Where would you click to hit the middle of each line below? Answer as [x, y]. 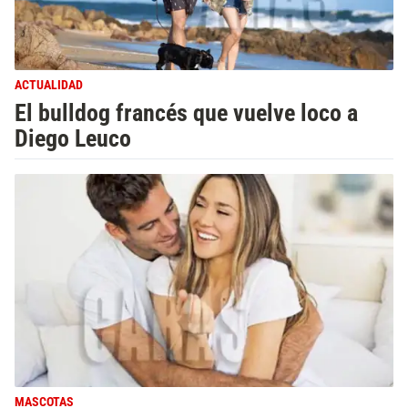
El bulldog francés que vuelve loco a [186, 113]
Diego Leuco [73, 139]
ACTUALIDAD [49, 86]
